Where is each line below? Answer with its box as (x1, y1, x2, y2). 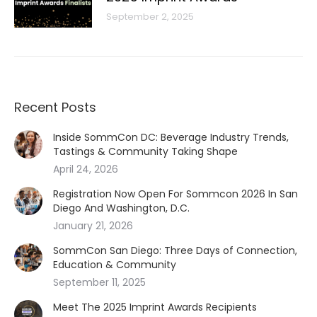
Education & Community (53, 258, 176, 272)
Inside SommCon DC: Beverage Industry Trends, (53, 130, 289, 144)
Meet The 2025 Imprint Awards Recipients (53, 300, 257, 314)
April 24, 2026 (53, 162, 118, 176)
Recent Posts (14, 98, 96, 116)
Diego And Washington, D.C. (53, 201, 190, 215)
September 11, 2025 (53, 275, 146, 289)
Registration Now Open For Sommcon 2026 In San (53, 187, 298, 201)
